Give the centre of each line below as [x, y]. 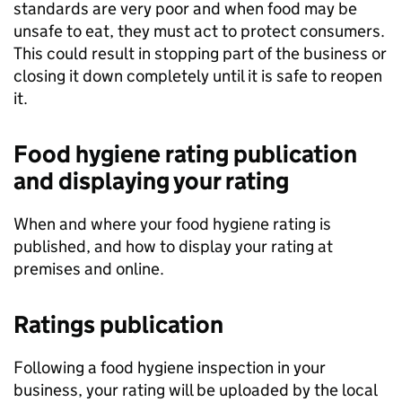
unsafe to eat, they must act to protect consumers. [199, 31]
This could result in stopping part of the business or [200, 54]
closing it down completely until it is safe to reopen [198, 76]
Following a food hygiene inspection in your [170, 368]
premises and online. [89, 269]
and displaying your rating [151, 181]
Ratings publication [118, 325]
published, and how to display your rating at [173, 247]
